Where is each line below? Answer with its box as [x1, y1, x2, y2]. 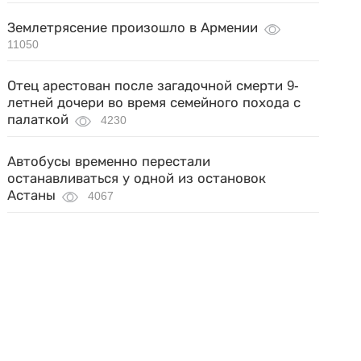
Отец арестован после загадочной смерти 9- [7, 78, 300, 93]
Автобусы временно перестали [7, 154, 211, 169]
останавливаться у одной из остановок [7, 171, 267, 186]
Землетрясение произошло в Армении [7, 20, 259, 35]
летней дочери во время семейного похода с [7, 95, 301, 110]
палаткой [7, 112, 69, 127]
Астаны [7, 188, 56, 203]
